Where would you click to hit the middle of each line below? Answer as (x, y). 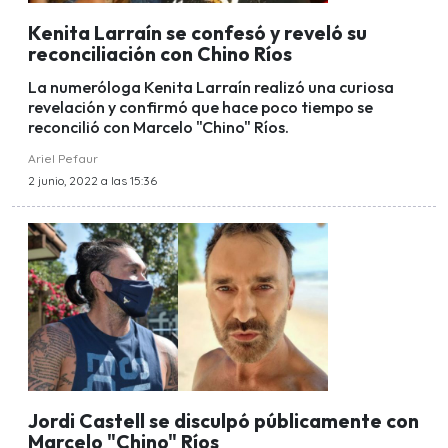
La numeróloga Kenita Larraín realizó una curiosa (211, 86)
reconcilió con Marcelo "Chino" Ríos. (158, 126)
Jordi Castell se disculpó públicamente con (223, 420)
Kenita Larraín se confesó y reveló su (197, 32)
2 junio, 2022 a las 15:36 (92, 180)
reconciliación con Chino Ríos (160, 53)
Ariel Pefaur (63, 158)
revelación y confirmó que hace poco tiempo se (200, 106)
